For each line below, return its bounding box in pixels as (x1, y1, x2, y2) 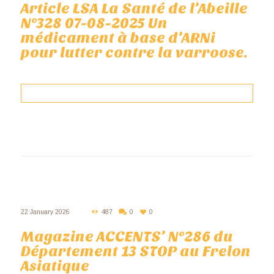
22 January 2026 (20, 208, 70, 215)
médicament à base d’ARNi (20, 29, 215, 47)
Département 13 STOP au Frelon (20, 242, 251, 260)
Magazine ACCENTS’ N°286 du (20, 228, 233, 245)
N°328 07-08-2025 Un (20, 15, 168, 32)
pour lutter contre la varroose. (20, 44, 248, 62)
